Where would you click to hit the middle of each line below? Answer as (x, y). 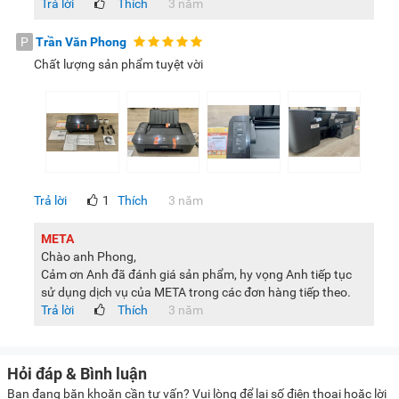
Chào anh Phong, (89, 257)
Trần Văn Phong (81, 42)
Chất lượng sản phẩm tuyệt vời (118, 65)
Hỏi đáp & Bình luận (77, 374)
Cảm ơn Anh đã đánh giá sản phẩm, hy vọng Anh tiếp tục (196, 275)
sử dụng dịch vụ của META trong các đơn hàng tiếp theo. (196, 293)
